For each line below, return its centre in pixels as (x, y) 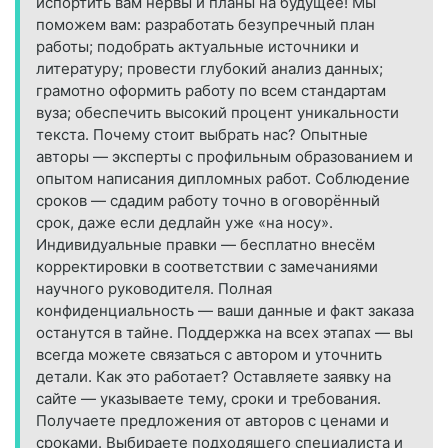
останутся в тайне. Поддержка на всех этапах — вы (224, 333)
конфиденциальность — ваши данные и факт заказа (225, 311)
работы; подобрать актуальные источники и (197, 47)
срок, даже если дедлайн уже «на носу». (184, 223)
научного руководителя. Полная (154, 289)
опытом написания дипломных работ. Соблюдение (223, 179)
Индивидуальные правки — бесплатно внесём (205, 245)
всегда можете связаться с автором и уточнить (209, 355)
